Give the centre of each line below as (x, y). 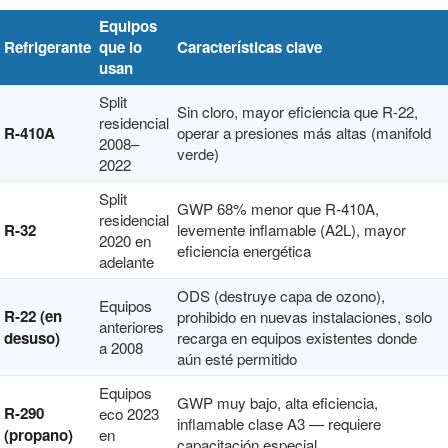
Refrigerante (47, 47)
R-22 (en (33, 316)
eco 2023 (129, 413)
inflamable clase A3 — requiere (279, 423)
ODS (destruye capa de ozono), (281, 295)
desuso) (32, 338)
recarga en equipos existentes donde (297, 337)
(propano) (38, 435)
